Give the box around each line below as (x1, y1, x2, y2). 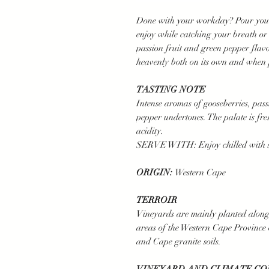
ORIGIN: (136, 167, 175, 178)
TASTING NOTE (136, 84, 205, 95)
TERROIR (136, 195, 177, 205)
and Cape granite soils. (136, 236, 221, 247)
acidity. (136, 125, 163, 136)
